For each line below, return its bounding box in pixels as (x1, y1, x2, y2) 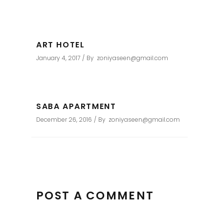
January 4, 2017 (36, 54, 80, 63)
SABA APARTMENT (36, 101, 116, 112)
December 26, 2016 (36, 115, 92, 124)
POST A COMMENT (36, 188, 154, 204)
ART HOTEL (36, 39, 85, 51)
